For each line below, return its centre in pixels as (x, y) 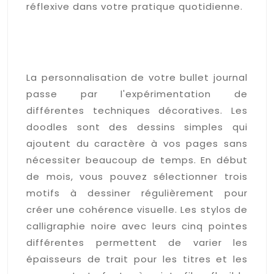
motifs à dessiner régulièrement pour (137, 193)
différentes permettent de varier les (137, 242)
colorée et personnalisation (131, 40)
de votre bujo (76, 57)
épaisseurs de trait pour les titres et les (137, 259)
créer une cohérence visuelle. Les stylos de (137, 209)
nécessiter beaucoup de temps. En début (137, 160)
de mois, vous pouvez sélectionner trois (137, 176)
